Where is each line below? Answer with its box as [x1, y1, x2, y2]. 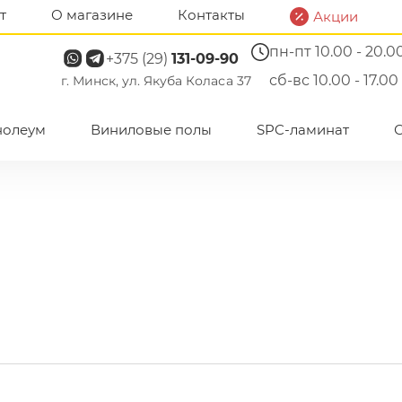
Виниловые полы [91, 121, 213, 138]
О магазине [51, 6, 134, 23]
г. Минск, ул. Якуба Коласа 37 [61, 73, 251, 89]
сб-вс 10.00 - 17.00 [268, 72, 398, 89]
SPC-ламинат [257, 121, 350, 138]
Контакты [178, 6, 246, 23]
